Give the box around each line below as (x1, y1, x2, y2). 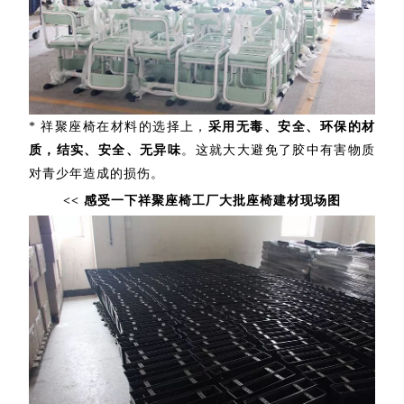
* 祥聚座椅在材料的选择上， (28, 120, 208, 134)
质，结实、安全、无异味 (28, 143, 182, 158)
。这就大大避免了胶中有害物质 (181, 143, 376, 158)
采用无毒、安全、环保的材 (207, 120, 376, 134)
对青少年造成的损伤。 (28, 167, 164, 181)
